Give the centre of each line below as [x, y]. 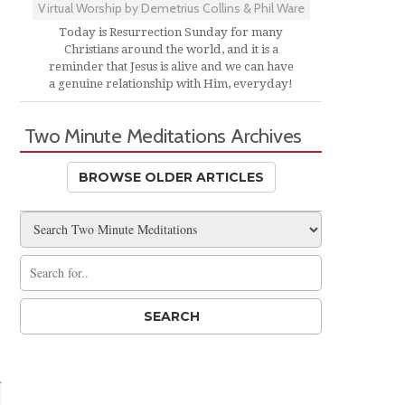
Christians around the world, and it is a [171, 49]
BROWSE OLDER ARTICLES [171, 177]
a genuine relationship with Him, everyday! [171, 83]
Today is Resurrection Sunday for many [171, 32]
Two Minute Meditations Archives [164, 135]
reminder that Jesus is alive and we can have [171, 66]
